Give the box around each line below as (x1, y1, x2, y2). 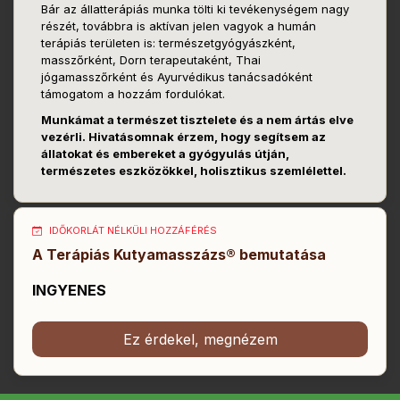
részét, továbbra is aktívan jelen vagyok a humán (41, 19, 316, 34)
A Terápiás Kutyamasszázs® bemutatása (32, 246, 326, 264)
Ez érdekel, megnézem (122, 330, 278, 349)
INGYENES (32, 281, 106, 300)
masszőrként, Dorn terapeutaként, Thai (41, 53, 261, 68)
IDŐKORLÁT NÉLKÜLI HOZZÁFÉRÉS (46, 224, 217, 237)
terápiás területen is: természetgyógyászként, (41, 36, 296, 51)
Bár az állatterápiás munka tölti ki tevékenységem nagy (41, 2, 349, 17)
